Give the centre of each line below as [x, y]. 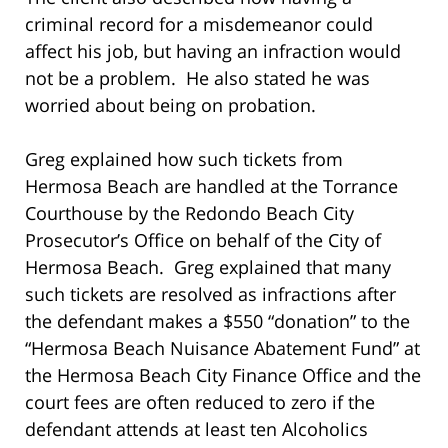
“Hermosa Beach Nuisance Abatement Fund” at [222, 347]
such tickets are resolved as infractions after [210, 293]
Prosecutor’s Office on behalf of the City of [203, 239]
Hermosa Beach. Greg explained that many [208, 266]
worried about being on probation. [170, 104]
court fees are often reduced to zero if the [200, 401]
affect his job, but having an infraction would [213, 50]
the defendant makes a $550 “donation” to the [217, 320]
